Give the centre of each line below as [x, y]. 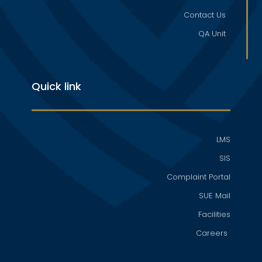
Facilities [215, 215]
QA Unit [212, 34]
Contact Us [205, 15]
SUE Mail [215, 196]
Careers [212, 233]
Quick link [56, 87]
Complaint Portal [199, 177]
